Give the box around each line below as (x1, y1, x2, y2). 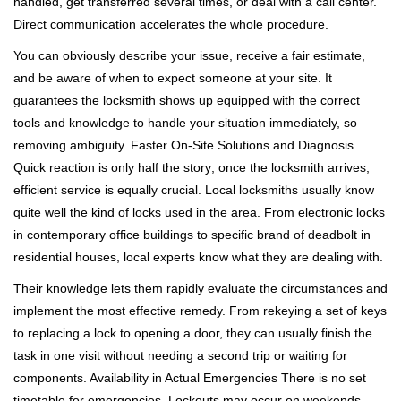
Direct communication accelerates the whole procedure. (13, 17, 328, 31)
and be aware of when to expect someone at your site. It (13, 71, 332, 85)
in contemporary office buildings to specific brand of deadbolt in (13, 227, 371, 242)
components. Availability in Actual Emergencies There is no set (13, 371, 366, 385)
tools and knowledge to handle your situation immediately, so (13, 115, 357, 130)
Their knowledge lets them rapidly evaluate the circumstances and (13, 281, 388, 295)
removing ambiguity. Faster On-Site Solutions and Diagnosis (13, 138, 354, 152)
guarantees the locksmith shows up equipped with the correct (13, 93, 360, 107)
